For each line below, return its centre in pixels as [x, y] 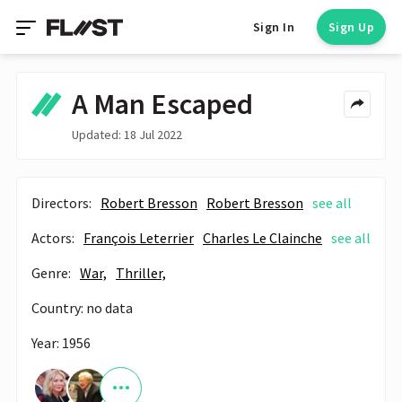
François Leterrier [139, 237]
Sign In [274, 27]
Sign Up [351, 27]
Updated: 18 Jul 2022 [127, 134]
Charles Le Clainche [262, 237]
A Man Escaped [162, 104]
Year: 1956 [61, 342]
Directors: [61, 202]
